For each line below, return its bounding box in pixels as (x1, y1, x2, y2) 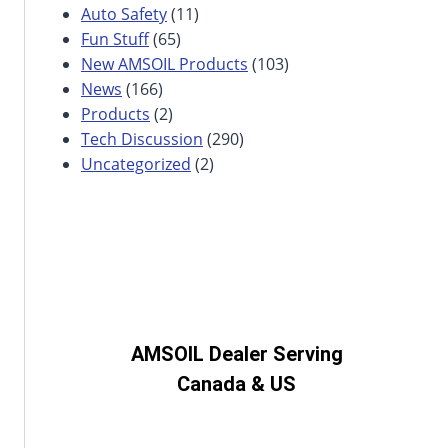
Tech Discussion (81, 127, 203, 150)
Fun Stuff (81, 27, 149, 50)
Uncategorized (81, 152, 191, 175)
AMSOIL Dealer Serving (130, 341, 343, 366)
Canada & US (177, 371, 296, 396)
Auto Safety (81, 2, 167, 25)
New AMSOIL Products (81, 52, 248, 75)
